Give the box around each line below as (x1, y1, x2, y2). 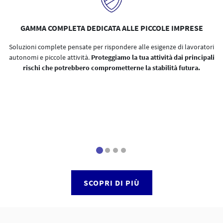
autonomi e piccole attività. (8, 53, 91, 62)
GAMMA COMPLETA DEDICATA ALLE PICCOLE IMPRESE (20, 23, 203, 33)
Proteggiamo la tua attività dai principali (91, 53, 215, 62)
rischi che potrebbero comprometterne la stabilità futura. (23, 63, 200, 72)
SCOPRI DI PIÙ (83, 178, 140, 188)
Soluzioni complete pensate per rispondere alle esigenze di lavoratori (9, 42, 214, 51)
